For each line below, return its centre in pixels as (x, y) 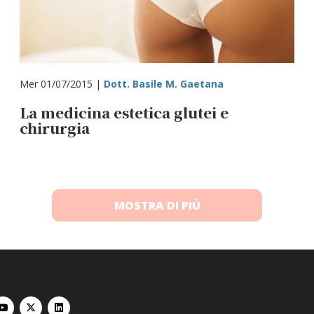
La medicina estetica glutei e (124, 112)
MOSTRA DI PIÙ (157, 205)
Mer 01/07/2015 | (62, 84)
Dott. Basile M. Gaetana (164, 84)
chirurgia (55, 128)
